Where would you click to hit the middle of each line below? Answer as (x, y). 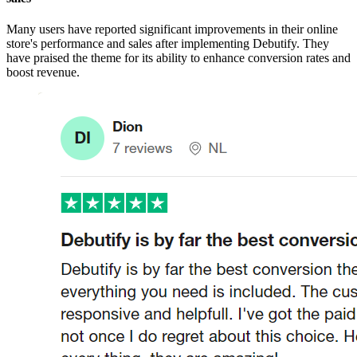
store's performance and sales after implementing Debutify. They (168, 44)
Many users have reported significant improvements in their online (172, 29)
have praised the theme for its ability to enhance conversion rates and (178, 58)
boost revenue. (43, 73)
